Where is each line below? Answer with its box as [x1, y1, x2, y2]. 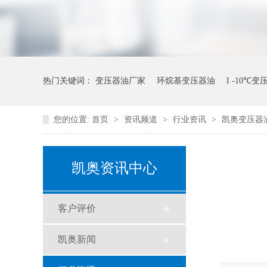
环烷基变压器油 [157, 76, 215, 85]
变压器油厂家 [95, 76, 145, 85]
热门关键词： [43, 76, 95, 85]
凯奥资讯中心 [72, 160, 157, 176]
